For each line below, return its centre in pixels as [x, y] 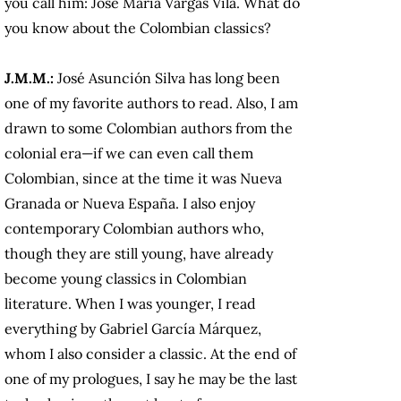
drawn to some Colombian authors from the [149, 128]
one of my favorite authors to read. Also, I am [151, 103]
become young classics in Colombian [126, 279]
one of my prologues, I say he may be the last [151, 379]
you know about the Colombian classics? [138, 28]
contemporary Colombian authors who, [134, 229]
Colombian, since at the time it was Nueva [143, 179]
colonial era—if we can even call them [129, 154]
